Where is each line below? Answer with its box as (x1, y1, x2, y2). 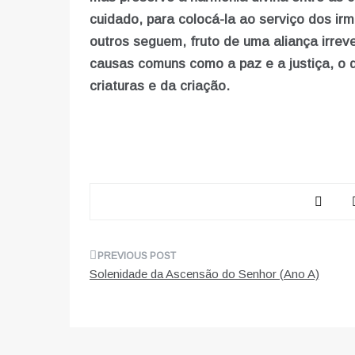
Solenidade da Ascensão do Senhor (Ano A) (89, 267, 319, 281)
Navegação (88, 247, 192, 278)
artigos (88, 309, 155, 340)
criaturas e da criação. (89, 78, 230, 94)
